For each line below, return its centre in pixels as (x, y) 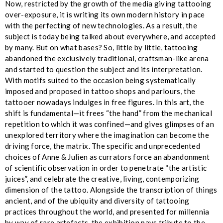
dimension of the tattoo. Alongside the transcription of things (111, 189)
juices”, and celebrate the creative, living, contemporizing (102, 178)
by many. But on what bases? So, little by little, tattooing (102, 47)
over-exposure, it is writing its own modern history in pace (105, 14)
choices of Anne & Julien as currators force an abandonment (108, 157)
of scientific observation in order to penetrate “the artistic (106, 167)
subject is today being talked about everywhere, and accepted (110, 36)
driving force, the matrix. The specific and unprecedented (103, 146)
